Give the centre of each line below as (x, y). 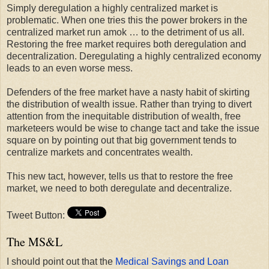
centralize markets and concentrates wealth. (100, 152)
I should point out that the (61, 261)
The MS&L (35, 241)
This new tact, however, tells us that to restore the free (120, 176)
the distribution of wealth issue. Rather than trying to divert (129, 104)
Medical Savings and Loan (172, 261)
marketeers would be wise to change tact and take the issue (133, 128)
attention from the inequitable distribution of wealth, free (124, 116)
